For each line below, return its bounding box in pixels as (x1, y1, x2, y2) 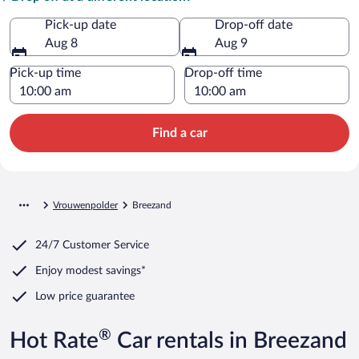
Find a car (151, 126, 208, 139)
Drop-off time (184, 66, 262, 79)
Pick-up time (10, 66, 81, 79)
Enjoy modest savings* (35, 264, 146, 276)
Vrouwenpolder (53, 200, 118, 210)
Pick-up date (45, 18, 116, 31)
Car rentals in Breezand (111, 329, 347, 352)
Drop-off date (215, 18, 292, 31)
